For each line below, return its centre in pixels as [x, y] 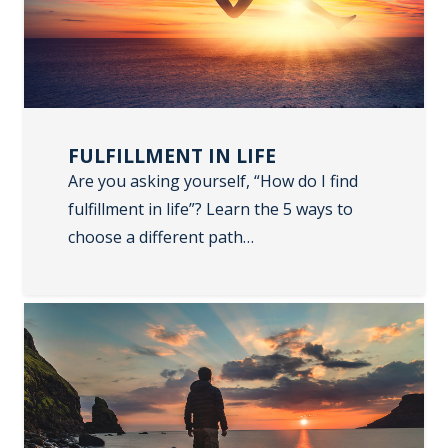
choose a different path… [161, 236]
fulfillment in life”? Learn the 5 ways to [210, 208]
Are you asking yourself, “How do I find [213, 180]
